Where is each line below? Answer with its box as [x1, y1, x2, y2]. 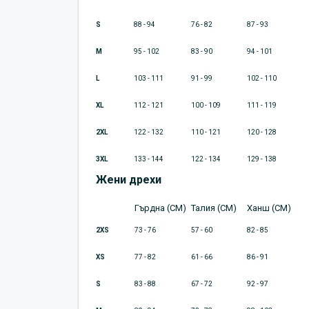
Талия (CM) [191, 203, 237, 214]
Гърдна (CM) [134, 203, 186, 214]
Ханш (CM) [247, 203, 291, 214]
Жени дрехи [96, 173, 161, 187]
